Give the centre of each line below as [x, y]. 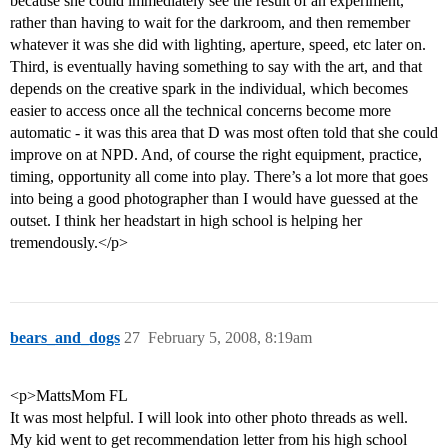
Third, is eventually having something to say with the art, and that [216, 67]
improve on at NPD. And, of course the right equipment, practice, [216, 155]
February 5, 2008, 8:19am [230, 338]
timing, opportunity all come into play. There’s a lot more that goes [219, 177]
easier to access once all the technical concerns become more [200, 111]
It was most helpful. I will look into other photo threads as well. [209, 418]
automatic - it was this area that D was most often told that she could [224, 133]
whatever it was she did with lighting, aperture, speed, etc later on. [218, 45]
